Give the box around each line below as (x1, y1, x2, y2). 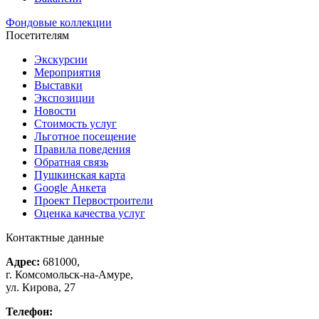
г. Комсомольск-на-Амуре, (6, 268, 133, 281)
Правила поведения (34, 143, 130, 156)
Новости (34, 105, 76, 117)
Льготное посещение (34, 130, 136, 143)
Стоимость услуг (34, 117, 117, 130)
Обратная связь (34, 156, 108, 169)
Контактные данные (6, 231, 104, 244)
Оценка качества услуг (34, 207, 145, 220)
